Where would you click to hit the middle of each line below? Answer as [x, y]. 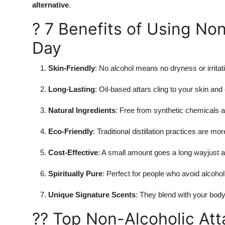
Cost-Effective [73, 153]
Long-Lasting [72, 89]
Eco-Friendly [71, 132]
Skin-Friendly [72, 68]
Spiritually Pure [75, 174]
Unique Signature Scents [92, 195]
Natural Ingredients [82, 110]
